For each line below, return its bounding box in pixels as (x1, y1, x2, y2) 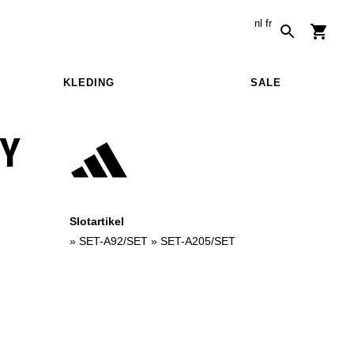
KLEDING (62, 76, 115, 88)
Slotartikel (70, 214, 124, 228)
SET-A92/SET (79, 234, 148, 247)
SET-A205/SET (160, 234, 235, 247)
